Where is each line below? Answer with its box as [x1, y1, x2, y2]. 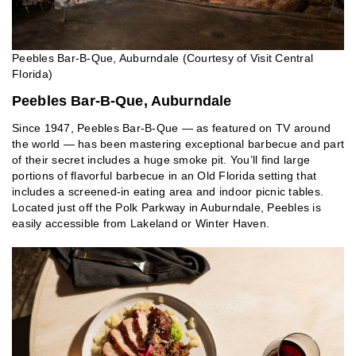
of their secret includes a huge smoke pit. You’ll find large [12, 153, 310, 167]
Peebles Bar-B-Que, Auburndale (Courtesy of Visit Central [12, 52, 313, 65]
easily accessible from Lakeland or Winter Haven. [12, 217, 269, 230]
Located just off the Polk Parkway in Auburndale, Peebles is [12, 201, 321, 215]
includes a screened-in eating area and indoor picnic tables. [12, 185, 323, 199]
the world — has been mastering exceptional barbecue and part [12, 137, 344, 151]
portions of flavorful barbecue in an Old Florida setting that [12, 169, 317, 183]
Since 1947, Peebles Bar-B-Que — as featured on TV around [12, 122, 331, 135]
